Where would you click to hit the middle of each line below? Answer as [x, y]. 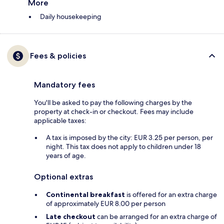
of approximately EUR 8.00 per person [106, 204]
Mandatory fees [64, 85]
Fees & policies [58, 56]
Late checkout [71, 217]
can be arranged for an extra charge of [156, 217]
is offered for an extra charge [171, 195]
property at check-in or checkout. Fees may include [114, 112]
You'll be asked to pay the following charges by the [113, 103]
